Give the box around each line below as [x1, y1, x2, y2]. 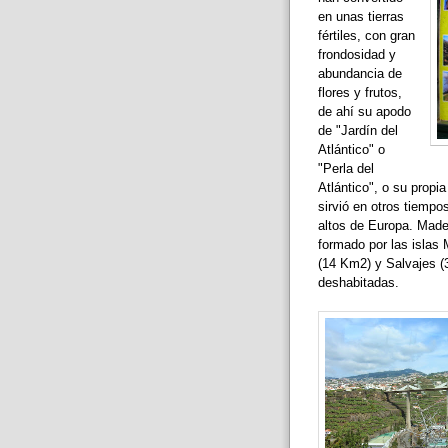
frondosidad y [317, 47, 396, 63]
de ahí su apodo [317, 104, 411, 120]
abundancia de [317, 66, 402, 82]
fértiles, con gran [317, 28, 415, 44]
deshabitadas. [317, 275, 399, 291]
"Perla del [317, 161, 374, 177]
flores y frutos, [317, 85, 402, 101]
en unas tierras [317, 9, 404, 25]
